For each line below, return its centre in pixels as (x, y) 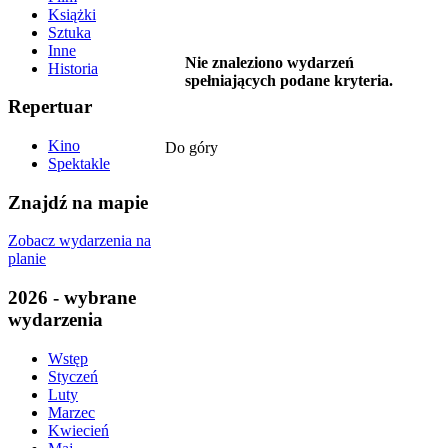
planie (27, 259)
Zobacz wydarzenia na (79, 241)
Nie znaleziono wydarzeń (269, 62)
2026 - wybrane (72, 298)
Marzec (71, 412)
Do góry (191, 147)
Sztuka (69, 32)
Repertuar (50, 107)
